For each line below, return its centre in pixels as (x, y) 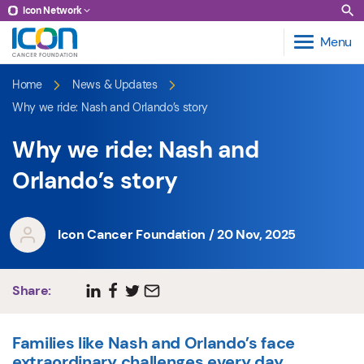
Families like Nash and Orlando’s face (154, 342)
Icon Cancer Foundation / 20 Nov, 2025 (177, 234)
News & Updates (115, 84)
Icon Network (53, 11)
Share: (32, 291)
